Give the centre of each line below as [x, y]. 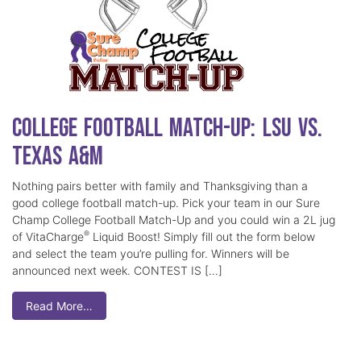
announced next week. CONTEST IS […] [117, 271]
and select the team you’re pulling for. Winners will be [151, 254]
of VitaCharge [48, 237]
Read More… [59, 306]
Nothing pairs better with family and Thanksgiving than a [160, 186]
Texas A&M [58, 157]
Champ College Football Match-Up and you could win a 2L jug [174, 220]
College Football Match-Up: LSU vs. [167, 129]
